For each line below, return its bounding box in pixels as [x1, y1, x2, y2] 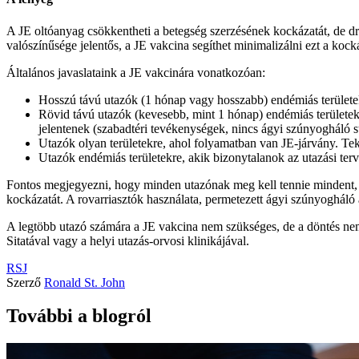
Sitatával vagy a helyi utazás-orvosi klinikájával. [6, 233, 249, 248]
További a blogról [6, 305, 151, 327]
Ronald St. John [44, 275, 125, 289]
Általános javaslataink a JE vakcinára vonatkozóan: [6, 65, 265, 79]
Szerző [6, 275, 41, 289]
